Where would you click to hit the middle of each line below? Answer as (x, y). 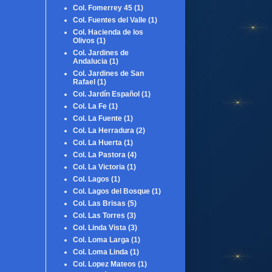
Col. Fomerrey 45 (103, 8)
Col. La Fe (90, 106)
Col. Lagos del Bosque (111, 191)
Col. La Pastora (99, 155)
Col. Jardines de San (108, 73)
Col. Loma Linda (100, 252)
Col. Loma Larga (101, 240)
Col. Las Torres (99, 215)
